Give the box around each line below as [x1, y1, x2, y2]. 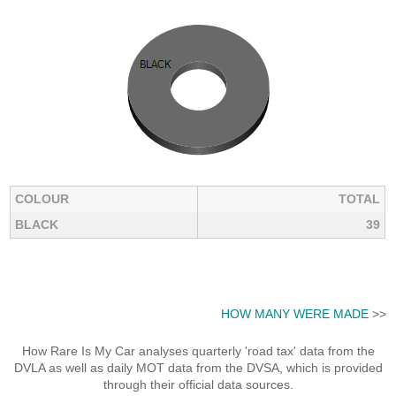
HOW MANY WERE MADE [220, 307, 369, 322]
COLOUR [15, 191, 70, 206]
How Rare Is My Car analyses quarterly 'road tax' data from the [21, 343, 375, 358]
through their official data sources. [103, 377, 293, 392]
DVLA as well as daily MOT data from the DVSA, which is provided [13, 360, 383, 375]
